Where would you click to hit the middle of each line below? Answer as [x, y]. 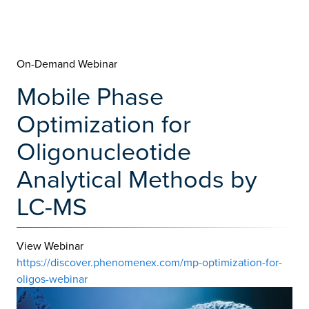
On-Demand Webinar [67, 63]
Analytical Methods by [137, 178]
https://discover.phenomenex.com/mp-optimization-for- [149, 262]
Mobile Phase [90, 96]
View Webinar [50, 246]
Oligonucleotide [104, 151]
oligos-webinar [52, 279]
